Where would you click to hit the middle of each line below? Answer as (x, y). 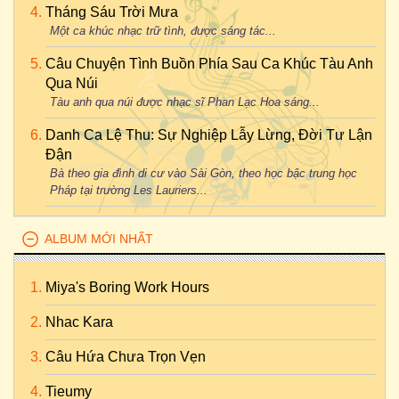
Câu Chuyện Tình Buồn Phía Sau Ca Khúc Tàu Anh (209, 64)
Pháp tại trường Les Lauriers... (129, 190)
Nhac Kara (79, 322)
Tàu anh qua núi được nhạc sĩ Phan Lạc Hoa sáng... (185, 102)
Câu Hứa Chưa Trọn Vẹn (126, 357)
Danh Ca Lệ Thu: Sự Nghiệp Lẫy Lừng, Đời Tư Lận (209, 135)
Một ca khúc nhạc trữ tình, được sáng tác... (163, 31)
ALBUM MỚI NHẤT (99, 239)
